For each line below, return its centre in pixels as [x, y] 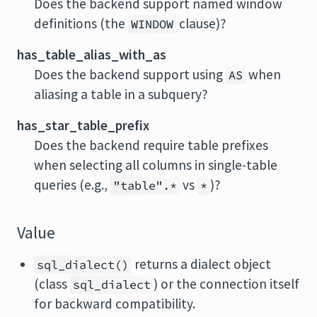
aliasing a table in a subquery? [121, 94]
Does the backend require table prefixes [151, 145]
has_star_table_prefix [83, 125]
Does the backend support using [130, 74]
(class [52, 284]
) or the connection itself [226, 284]
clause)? [201, 23]
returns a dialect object [201, 264]
